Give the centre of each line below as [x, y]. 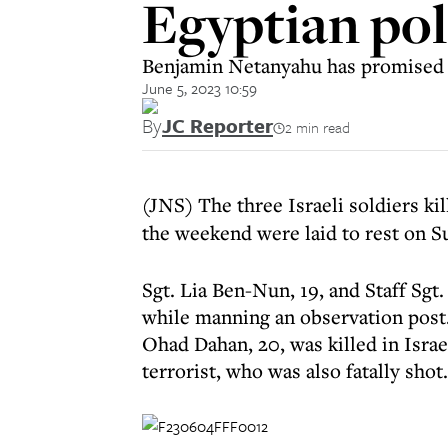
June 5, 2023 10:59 [199, 88]
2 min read [317, 127]
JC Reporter [217, 125]
